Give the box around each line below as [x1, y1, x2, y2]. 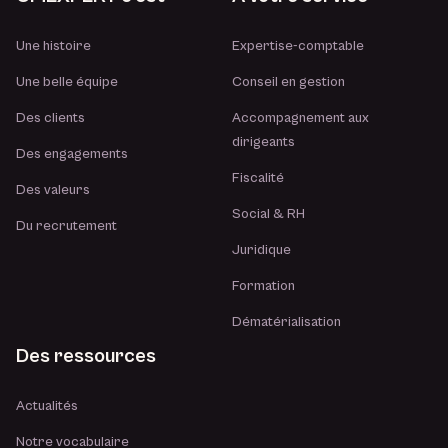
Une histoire [16, 38, 91, 54]
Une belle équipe [16, 74, 118, 90]
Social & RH [232, 206, 306, 222]
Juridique [232, 242, 292, 258]
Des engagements [16, 146, 128, 162]
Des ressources [16, 345, 156, 368]
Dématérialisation [232, 314, 342, 330]
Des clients [16, 110, 85, 126]
